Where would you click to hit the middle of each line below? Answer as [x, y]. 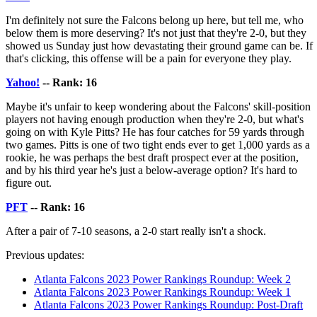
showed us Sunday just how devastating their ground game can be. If [159, 45]
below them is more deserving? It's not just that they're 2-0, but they [156, 33]
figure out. [29, 183]
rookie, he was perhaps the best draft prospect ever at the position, [152, 157]
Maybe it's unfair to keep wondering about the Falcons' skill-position [158, 106]
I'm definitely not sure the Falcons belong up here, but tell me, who [155, 20]
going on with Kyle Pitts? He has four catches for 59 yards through [155, 132]
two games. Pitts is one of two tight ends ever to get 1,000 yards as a [158, 144]
